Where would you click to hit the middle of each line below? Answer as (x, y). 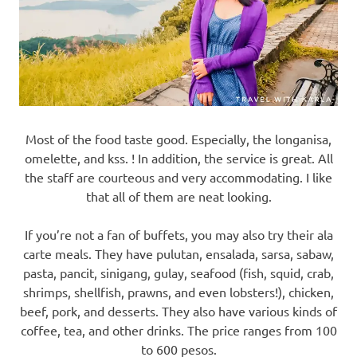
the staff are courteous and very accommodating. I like (178, 177)
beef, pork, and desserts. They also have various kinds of (178, 310)
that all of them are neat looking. (178, 196)
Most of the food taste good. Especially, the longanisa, (178, 138)
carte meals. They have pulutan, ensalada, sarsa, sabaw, (178, 253)
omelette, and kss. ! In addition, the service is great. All (178, 157)
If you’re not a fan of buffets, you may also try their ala (178, 234)
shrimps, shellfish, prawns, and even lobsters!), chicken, (178, 291)
